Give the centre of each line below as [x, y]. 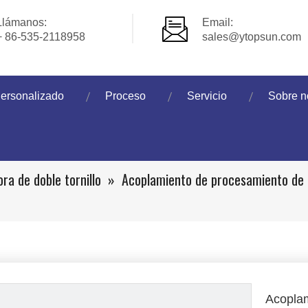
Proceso [125, 96]
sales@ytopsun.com [252, 37]
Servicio [207, 96]
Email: [218, 22]
